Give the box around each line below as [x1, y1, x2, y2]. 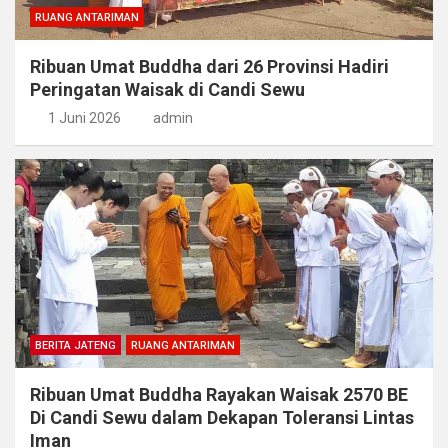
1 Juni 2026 [47, 110, 121, 127]
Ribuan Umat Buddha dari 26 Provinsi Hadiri [30, 56, 389, 78]
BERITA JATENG [35, 339, 116, 353]
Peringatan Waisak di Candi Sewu [30, 79, 305, 101]
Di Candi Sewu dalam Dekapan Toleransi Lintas [30, 407, 414, 429]
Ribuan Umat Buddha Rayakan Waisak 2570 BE [30, 384, 408, 406]
